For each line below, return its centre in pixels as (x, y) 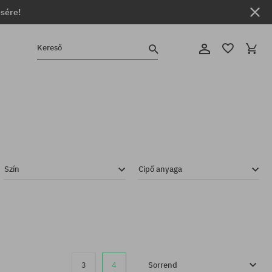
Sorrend (163, 265)
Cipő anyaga (160, 169)
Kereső (49, 48)
